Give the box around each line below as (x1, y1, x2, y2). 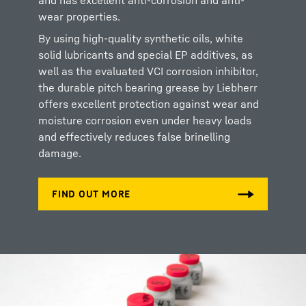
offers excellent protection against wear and (38, 97, 259, 111)
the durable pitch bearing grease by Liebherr (38, 81, 258, 94)
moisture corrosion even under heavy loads (38, 113, 251, 127)
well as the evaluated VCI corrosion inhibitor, (38, 64, 258, 78)
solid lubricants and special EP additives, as (38, 48, 253, 61)
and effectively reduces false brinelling (38, 130, 230, 143)
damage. (38, 146, 84, 160)
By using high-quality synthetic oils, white (38, 31, 243, 45)
